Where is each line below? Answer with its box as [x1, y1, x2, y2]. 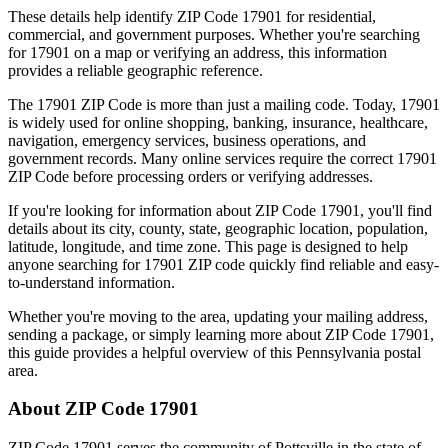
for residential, [282, 7, 376, 25]
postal [380, 343, 421, 361]
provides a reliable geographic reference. [8, 61, 263, 79]
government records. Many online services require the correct [8, 149, 397, 167]
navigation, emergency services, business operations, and [8, 131, 366, 149]
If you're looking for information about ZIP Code [8, 201, 316, 219]
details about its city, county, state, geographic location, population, [8, 219, 428, 237]
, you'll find [360, 201, 432, 219]
